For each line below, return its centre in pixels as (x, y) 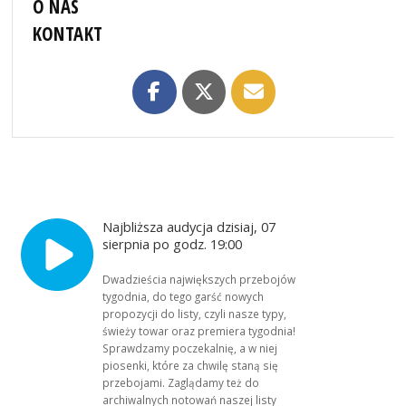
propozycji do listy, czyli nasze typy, (195, 313)
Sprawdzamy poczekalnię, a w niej (190, 348)
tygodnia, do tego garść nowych (184, 296)
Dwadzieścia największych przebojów (199, 279)
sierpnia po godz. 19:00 (174, 243)
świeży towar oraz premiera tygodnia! (199, 330)
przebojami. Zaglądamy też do (181, 382)
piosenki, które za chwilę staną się (191, 365)
